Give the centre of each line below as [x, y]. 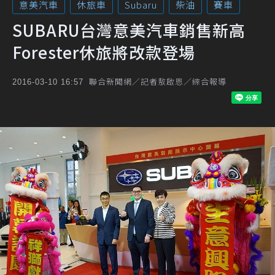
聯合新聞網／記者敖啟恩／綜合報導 [158, 81]
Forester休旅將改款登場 [104, 52]
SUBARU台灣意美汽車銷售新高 [129, 30]
